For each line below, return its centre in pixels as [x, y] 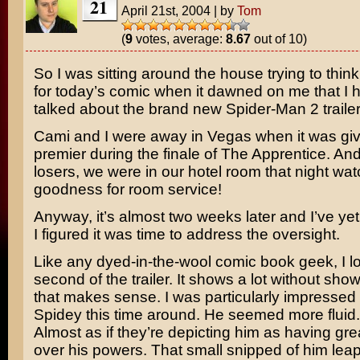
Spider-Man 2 [272, 109]
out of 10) [278, 39]
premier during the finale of [127, 154]
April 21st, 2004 [166, 10]
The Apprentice [273, 154]
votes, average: [179, 39]
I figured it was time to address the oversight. [186, 234]
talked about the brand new [129, 109]
